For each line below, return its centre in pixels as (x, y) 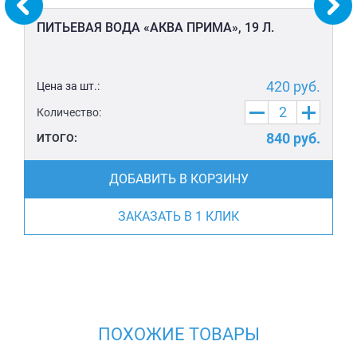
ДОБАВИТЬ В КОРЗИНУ (178, 179)
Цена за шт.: (68, 86)
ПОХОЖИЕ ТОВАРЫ (178, 335)
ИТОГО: (57, 138)
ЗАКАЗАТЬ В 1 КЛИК (178, 217)
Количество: (69, 112)
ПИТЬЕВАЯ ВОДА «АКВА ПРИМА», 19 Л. (155, 28)
